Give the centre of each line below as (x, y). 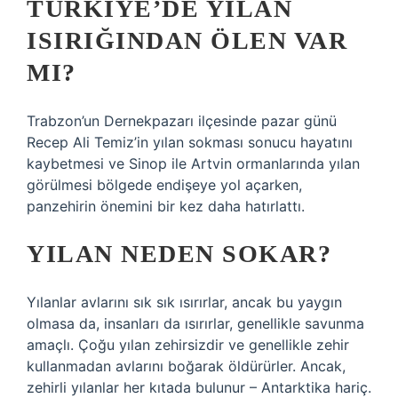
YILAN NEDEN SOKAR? (179, 254)
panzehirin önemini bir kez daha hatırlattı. (166, 206)
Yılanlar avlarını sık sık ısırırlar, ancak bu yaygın (184, 302)
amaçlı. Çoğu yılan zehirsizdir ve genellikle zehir (188, 345)
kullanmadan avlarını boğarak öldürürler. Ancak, (186, 366)
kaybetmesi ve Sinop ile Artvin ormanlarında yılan (193, 163)
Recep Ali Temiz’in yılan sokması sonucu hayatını (190, 142)
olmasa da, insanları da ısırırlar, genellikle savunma (195, 323)
